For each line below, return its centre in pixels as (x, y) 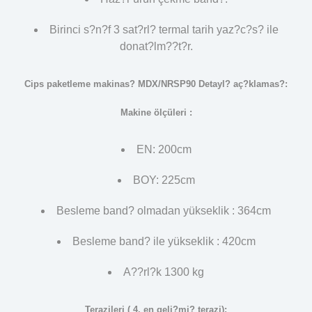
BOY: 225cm (164, 180)
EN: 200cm (164, 150)
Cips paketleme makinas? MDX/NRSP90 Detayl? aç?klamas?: (156, 84)
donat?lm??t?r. (156, 46)
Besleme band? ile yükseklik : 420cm (164, 242)
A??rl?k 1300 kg (164, 272)
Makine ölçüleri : (156, 113)
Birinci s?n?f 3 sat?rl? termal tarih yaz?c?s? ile (164, 29)
